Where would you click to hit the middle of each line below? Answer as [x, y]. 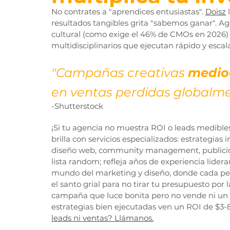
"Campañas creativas [120, 73]
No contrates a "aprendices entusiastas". [128, 12]
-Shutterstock [77, 106]
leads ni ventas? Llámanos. [102, 218]
